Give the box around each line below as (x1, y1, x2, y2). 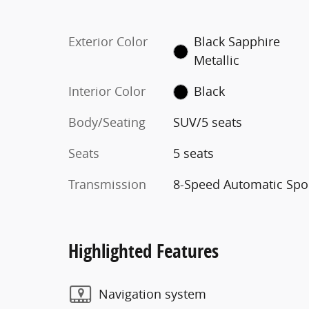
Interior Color (68, 82, 146, 99)
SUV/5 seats (172, 113, 242, 130)
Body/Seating (68, 113, 146, 130)
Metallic (194, 51, 240, 68)
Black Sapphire (194, 32, 281, 50)
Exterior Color (68, 32, 148, 50)
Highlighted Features (68, 237, 219, 263)
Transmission (68, 175, 146, 192)
